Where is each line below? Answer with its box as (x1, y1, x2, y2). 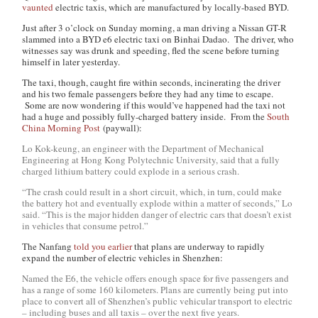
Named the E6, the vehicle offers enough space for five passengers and (22, 272, 290, 285)
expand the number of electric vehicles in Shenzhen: (22, 251, 224, 265)
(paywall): (103, 121, 143, 135)
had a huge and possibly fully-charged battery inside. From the (22, 110, 268, 124)
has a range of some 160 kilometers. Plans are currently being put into (22, 283, 289, 297)
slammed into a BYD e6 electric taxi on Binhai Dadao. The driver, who (22, 33, 295, 46)
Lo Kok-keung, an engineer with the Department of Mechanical (22, 142, 265, 155)
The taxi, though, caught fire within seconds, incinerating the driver (22, 76, 281, 89)
